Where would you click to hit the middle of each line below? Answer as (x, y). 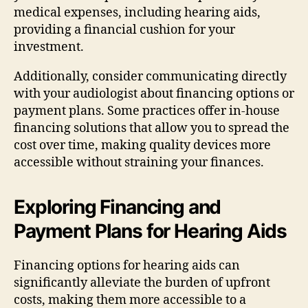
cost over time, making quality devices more (142, 145)
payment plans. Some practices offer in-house (147, 111)
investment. (49, 47)
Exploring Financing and (118, 207)
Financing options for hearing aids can (127, 265)
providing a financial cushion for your (124, 30)
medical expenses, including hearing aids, (137, 12)
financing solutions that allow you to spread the (152, 128)
